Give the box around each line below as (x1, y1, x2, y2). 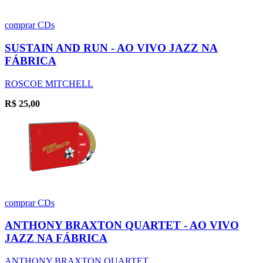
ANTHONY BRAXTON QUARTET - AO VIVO (5, 219, 239, 232)
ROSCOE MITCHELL (5, 78, 93, 89)
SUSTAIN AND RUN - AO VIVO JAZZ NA (5, 42, 218, 54)
